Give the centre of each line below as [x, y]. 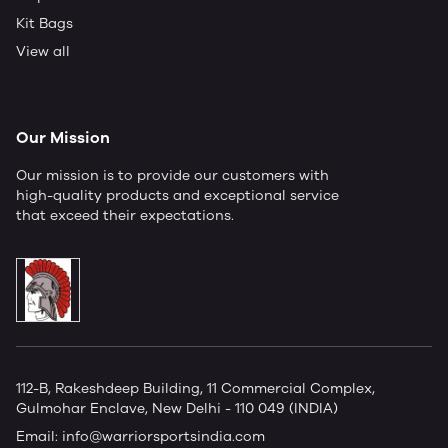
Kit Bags [44, 23]
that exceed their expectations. [125, 215]
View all [43, 51]
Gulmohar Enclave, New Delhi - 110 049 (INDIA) [177, 408]
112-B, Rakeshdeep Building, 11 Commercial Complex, [195, 388]
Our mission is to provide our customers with [172, 175]
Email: [39, 436]
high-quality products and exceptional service [177, 195]
